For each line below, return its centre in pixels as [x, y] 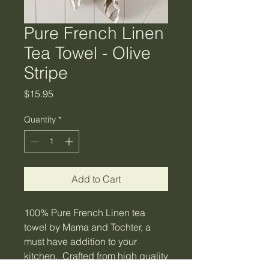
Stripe [46, 72]
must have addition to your [80, 241]
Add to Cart [96, 179]
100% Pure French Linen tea [85, 212]
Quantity [40, 119]
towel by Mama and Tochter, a [87, 227]
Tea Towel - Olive [87, 53]
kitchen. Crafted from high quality [96, 255]
